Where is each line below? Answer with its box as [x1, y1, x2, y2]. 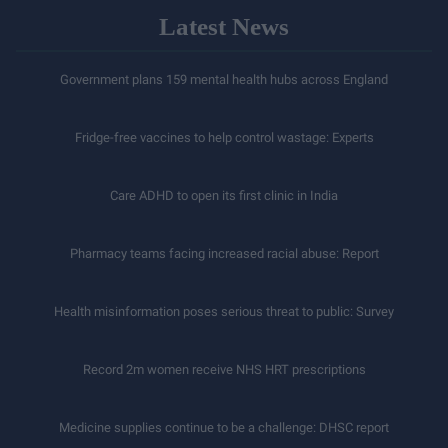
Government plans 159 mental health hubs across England [60, 72, 388, 88]
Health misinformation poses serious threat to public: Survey [54, 304, 394, 320]
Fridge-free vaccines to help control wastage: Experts [74, 130, 374, 146]
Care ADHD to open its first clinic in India [110, 188, 338, 204]
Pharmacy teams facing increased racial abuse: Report [69, 246, 379, 262]
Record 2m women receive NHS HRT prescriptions [82, 362, 366, 378]
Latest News [159, 13, 289, 41]
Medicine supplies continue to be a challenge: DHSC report [59, 420, 389, 436]
